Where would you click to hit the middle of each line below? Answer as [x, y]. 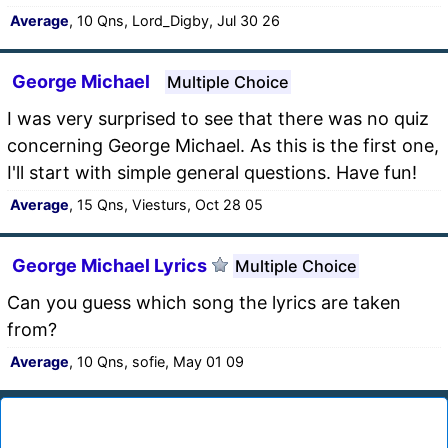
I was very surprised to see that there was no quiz [218, 118]
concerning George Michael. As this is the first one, [223, 145]
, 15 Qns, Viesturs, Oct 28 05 [166, 204]
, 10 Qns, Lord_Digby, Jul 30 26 [174, 20]
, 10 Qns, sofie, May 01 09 [156, 361]
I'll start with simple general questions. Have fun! [212, 172]
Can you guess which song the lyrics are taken [204, 302]
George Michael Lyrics [109, 265]
